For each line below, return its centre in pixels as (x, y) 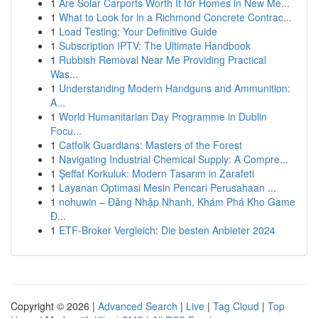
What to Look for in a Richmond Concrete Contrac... (175, 17)
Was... (64, 74)
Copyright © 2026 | (54, 306)
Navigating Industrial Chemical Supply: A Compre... (174, 159)
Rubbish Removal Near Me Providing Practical (163, 60)
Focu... (66, 131)
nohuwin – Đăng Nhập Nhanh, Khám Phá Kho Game (177, 202)
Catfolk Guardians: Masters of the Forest (150, 145)
